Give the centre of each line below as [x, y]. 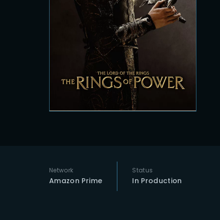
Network [61, 170]
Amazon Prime [76, 181]
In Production [157, 181]
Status [143, 170]
